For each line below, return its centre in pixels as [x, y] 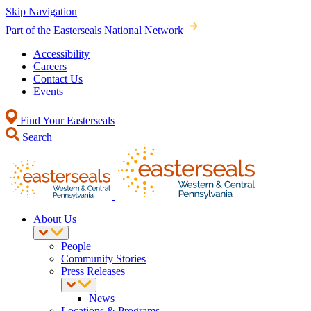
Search [36, 137]
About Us [55, 219]
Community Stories [103, 259]
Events [48, 91]
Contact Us [58, 79]
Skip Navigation [41, 11]
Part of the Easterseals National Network [94, 30]
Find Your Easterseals [66, 120]
